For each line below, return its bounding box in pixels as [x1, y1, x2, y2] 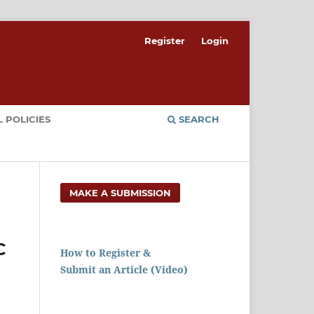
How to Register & [60, 245, 151, 259]
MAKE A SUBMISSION [69, 186, 172, 198]
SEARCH [176, 113, 219, 125]
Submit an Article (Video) [60, 262, 188, 276]
